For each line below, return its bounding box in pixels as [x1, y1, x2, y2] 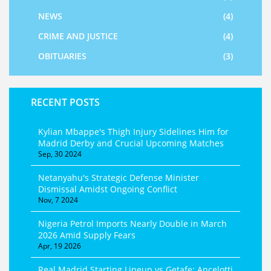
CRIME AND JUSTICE [38, 30, 118, 42]
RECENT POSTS [31, 96, 100, 109]
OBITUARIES [38, 50, 87, 62]
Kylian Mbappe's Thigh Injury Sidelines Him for [38, 126, 229, 138]
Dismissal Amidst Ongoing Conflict [38, 183, 177, 195]
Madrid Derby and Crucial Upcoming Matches [38, 137, 224, 149]
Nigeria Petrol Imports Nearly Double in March [38, 218, 227, 230]
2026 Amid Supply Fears [38, 229, 135, 241]
